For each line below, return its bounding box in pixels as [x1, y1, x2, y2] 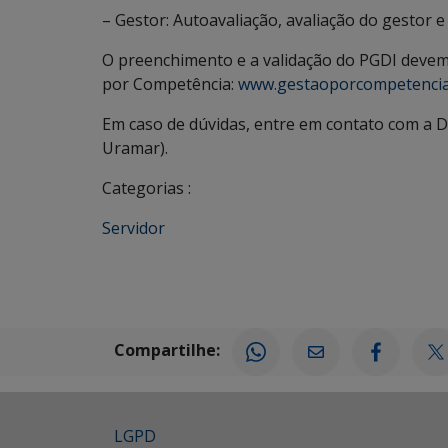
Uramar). [102, 137, 168, 159]
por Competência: [102, 73, 238, 95]
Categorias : [102, 177, 191, 199]
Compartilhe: [114, 339, 220, 362]
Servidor [102, 217, 165, 239]
